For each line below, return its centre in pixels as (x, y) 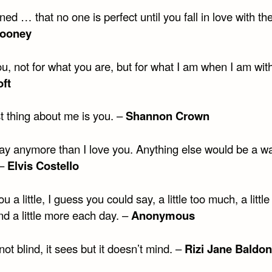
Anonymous (163, 216)
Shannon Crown (167, 116)
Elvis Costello (43, 166)
